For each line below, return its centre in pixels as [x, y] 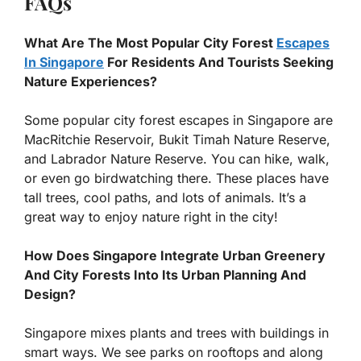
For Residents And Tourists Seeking [219, 62]
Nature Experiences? [91, 82]
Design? [50, 295]
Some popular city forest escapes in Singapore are [178, 120]
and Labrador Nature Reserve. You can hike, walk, [177, 159]
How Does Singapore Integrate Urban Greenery [175, 256]
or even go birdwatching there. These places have [176, 178]
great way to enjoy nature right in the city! [151, 217]
